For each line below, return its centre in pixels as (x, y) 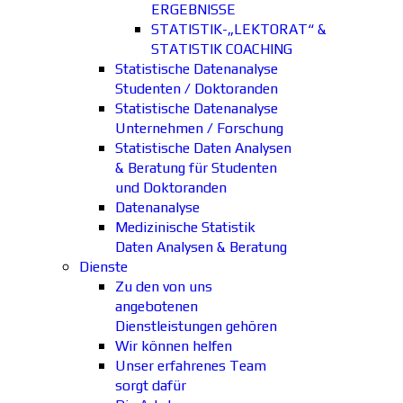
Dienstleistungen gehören (196, 326)
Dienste (103, 267)
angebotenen (157, 306)
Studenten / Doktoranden (197, 89)
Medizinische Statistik (185, 227)
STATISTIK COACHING (222, 49)
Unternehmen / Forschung (199, 128)
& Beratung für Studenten (196, 168)
